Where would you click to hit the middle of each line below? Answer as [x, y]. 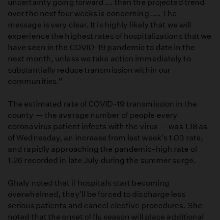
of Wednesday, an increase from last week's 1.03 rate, [106, 137]
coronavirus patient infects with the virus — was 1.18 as [108, 126]
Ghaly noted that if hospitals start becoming [89, 183]
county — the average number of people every [93, 115]
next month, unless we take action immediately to [99, 58]
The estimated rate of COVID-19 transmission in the [102, 104]
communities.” [35, 81]
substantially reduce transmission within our [89, 70]
